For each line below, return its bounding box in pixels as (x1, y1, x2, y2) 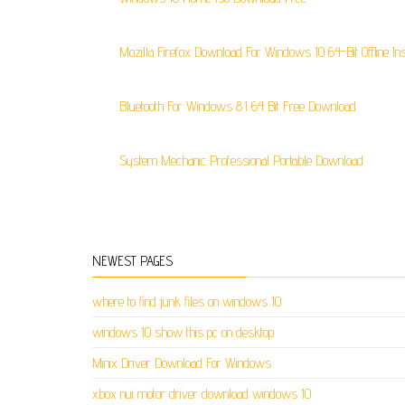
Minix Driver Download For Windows (92, 354, 271, 372)
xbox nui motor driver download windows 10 (92, 385, 311, 402)
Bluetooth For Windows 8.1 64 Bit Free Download (119, 98, 356, 115)
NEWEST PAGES (92, 253, 173, 268)
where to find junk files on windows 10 (92, 293, 281, 310)
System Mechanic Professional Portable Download (119, 152, 363, 169)
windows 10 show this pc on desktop (92, 324, 274, 341)
